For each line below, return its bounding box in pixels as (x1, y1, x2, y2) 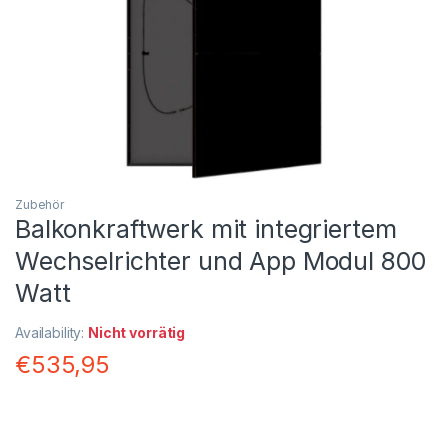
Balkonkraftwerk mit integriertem (15, 214, 397, 245)
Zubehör (15, 197, 65, 213)
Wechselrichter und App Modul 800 (15, 246, 426, 277)
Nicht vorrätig (88, 324, 186, 342)
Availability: (15, 324, 89, 342)
